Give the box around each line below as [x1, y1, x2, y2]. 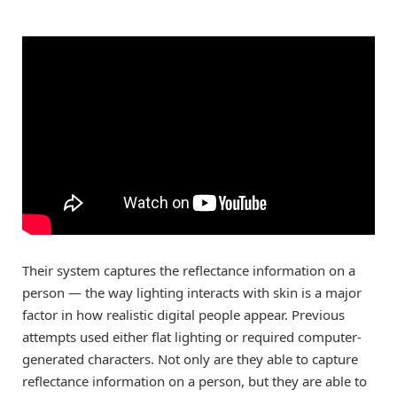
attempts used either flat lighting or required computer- [22, 327, 362, 346]
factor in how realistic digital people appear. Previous [22, 305, 345, 323]
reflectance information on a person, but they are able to [22, 371, 367, 390]
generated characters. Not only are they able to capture [22, 349, 358, 368]
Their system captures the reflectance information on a [22, 261, 355, 279]
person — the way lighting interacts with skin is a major [22, 283, 362, 301]
